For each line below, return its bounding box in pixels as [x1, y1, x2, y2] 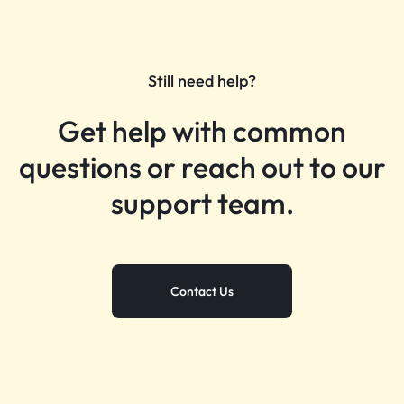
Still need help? [148, 70, 256, 91]
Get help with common [58, 113, 346, 149]
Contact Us [170, 283, 234, 299]
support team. [110, 185, 294, 221]
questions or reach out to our [18, 149, 386, 185]
